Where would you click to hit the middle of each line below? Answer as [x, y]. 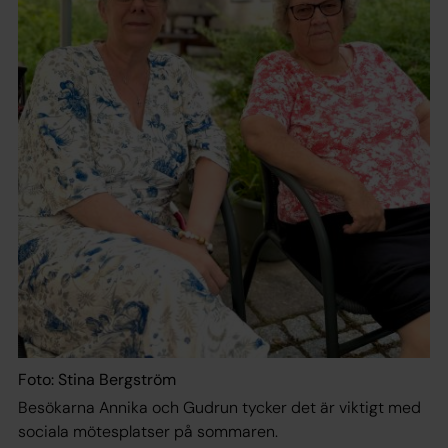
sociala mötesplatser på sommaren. [148, 432]
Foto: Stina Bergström [97, 380]
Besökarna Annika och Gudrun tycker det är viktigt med [219, 408]
